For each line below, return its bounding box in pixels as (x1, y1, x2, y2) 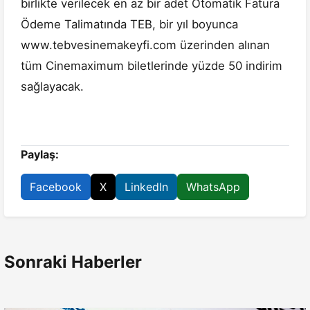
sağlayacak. (21, 80, 84, 94)
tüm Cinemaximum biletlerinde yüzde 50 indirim (21, 59, 282, 73)
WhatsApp (186, 180, 240, 194)
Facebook (30, 180, 82, 194)
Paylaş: (21, 147, 59, 162)
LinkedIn (125, 180, 168, 194)
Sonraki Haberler (4, 252, 142, 273)
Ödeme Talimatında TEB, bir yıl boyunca (21, 17, 238, 32)
